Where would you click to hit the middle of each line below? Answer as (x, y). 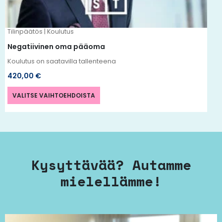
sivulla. (114, 35)
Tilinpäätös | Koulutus (40, 31)
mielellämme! (111, 181)
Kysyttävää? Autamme (111, 165)
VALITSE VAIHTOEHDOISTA (54, 95)
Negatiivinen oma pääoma (56, 46)
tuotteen (118, 20)
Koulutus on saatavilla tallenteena (61, 61)
